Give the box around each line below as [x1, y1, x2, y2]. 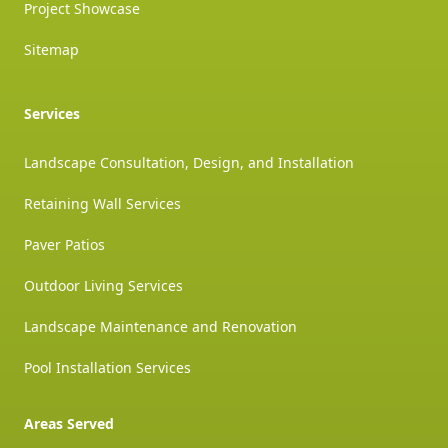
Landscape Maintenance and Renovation [24, 316, 297, 336]
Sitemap [24, 39, 79, 59]
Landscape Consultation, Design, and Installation [24, 152, 354, 172]
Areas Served [24, 413, 114, 433]
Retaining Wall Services [24, 193, 181, 213]
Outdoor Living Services [24, 275, 183, 295]
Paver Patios [24, 234, 105, 254]
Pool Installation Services [24, 357, 191, 377]
